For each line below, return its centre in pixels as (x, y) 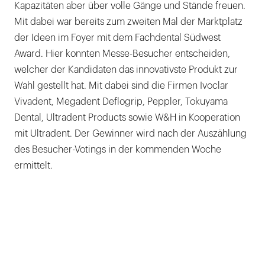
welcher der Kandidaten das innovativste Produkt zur (126, 70)
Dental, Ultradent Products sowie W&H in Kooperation (127, 118)
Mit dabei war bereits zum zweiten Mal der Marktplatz (128, 22)
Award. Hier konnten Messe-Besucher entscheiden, (122, 54)
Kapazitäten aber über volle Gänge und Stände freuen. (130, 6)
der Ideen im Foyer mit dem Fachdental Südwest (117, 38)
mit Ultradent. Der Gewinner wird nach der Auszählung (130, 134)
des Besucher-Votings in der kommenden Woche (118, 150)
